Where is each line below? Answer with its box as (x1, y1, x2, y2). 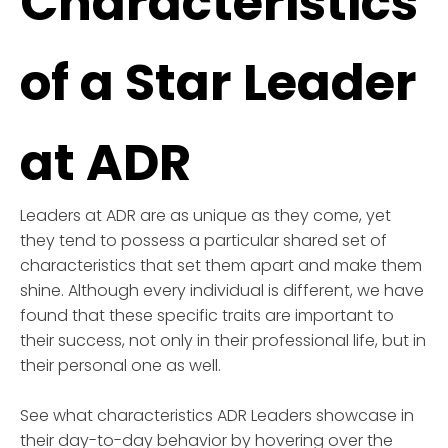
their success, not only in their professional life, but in (20, 329, 426, 352)
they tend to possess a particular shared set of (20, 229, 387, 252)
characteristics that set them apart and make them (20, 254, 422, 277)
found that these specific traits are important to (20, 304, 394, 327)
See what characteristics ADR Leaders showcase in (20, 404, 414, 427)
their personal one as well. (20, 354, 221, 377)
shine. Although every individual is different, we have (20, 279, 424, 302)
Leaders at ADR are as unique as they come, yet (20, 204, 391, 227)
